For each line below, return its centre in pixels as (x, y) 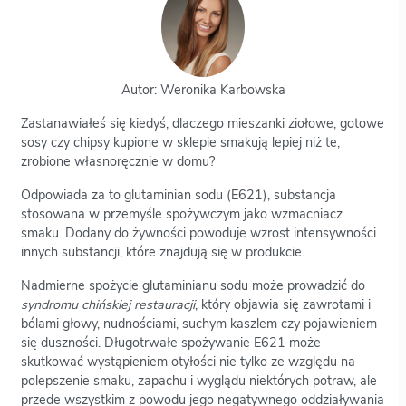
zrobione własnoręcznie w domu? (118, 161)
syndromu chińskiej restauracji (108, 304)
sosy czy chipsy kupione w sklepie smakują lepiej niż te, (180, 142)
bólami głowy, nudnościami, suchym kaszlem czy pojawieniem (199, 323)
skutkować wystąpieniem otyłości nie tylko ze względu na (188, 361)
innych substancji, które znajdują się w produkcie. (163, 251)
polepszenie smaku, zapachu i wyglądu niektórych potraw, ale (199, 380)
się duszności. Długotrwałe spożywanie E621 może (171, 342)
